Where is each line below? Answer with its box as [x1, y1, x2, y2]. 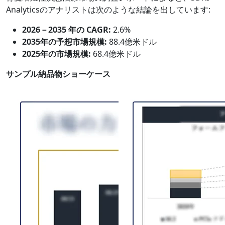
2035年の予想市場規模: [22, 36, 107, 47]
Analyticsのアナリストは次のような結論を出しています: [6, 4, 210, 15]
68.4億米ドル [91, 48, 141, 59]
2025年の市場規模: [22, 48, 91, 59]
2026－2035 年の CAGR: [22, 24, 111, 35]
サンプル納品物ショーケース [6, 68, 110, 79]
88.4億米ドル [107, 36, 157, 47]
